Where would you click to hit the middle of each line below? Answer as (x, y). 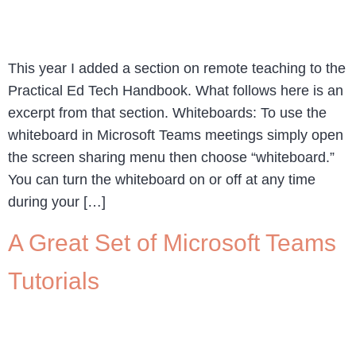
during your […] (57, 201)
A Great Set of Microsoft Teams (172, 243)
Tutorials (54, 281)
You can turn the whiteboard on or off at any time (162, 179)
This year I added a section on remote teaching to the (177, 68)
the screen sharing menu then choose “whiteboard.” (171, 157)
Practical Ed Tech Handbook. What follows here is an (176, 90)
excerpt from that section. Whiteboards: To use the (167, 112)
